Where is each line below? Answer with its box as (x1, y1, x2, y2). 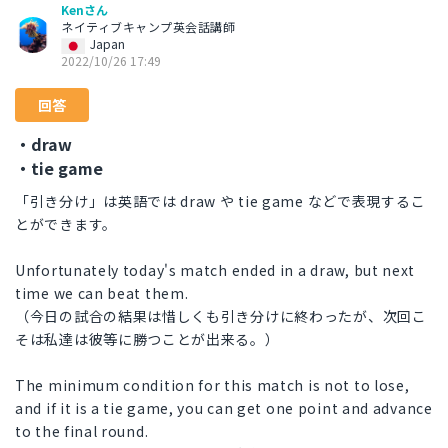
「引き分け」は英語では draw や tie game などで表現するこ (15, 191, 426, 212)
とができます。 (15, 214, 117, 235)
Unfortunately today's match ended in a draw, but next (15, 260, 416, 281)
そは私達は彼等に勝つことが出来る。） (15, 329, 280, 350)
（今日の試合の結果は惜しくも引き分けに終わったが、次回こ (15, 306, 427, 327)
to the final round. (15, 421, 149, 442)
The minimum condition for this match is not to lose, (15, 375, 410, 396)
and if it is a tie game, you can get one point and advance (15, 398, 433, 419)
